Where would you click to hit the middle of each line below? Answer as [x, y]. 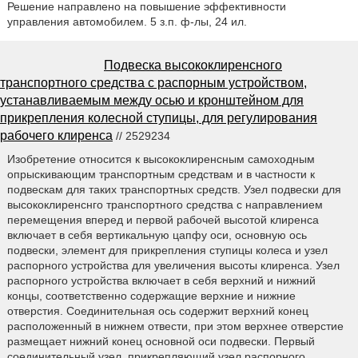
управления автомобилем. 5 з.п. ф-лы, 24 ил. [127, 21]
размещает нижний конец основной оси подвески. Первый [161, 341]
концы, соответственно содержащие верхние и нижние [151, 295]
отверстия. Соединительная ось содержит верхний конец [157, 310]
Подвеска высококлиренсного [193, 65]
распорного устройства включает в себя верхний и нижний [161, 280]
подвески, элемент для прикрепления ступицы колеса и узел [167, 250]
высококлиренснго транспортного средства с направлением [165, 204]
